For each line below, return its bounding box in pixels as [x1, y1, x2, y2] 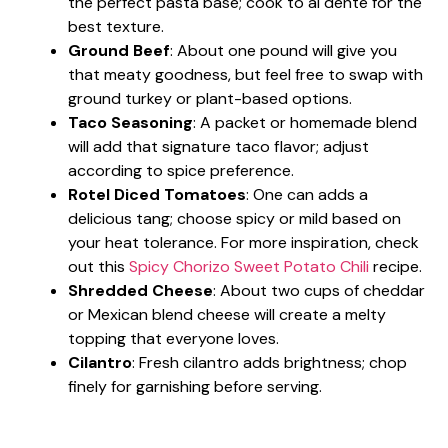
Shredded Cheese [68, 279, 213, 301]
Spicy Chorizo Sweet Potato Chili [129, 255, 369, 277]
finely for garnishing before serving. [68, 375, 322, 397]
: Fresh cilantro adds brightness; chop [132, 351, 407, 373]
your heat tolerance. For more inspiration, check [68, 231, 419, 253]
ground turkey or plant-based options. [68, 87, 352, 109]
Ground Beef [68, 39, 170, 61]
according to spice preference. [68, 159, 294, 181]
